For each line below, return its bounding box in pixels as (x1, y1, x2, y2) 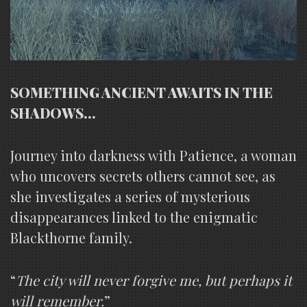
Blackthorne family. (10, 228, 132, 247)
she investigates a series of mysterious (10, 186, 250, 206)
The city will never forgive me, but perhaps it (16, 270, 292, 289)
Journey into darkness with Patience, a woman (10, 145, 297, 164)
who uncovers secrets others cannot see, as (10, 166, 275, 185)
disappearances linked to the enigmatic (10, 207, 258, 226)
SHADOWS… (10, 103, 96, 122)
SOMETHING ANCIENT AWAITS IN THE (10, 82, 273, 101)
